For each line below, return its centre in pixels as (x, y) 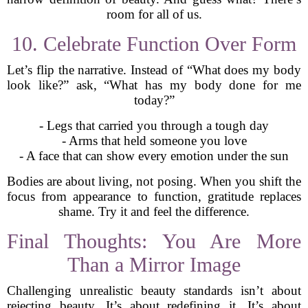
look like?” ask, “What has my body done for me (154, 85)
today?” (154, 100)
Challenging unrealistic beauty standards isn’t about (154, 290)
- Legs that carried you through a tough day (154, 125)
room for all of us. (154, 14)
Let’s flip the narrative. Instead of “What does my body (154, 70)
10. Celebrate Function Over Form (154, 44)
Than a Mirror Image (154, 264)
